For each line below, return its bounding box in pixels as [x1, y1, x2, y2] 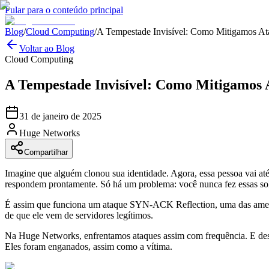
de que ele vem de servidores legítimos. [5, 210, 153, 220]
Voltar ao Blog [19, 43, 74, 53]
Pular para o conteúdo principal [5, 5, 123, 15]
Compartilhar [24, 147, 68, 157]
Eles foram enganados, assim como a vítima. [5, 241, 172, 252]
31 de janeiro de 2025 [19, 110, 101, 121]
